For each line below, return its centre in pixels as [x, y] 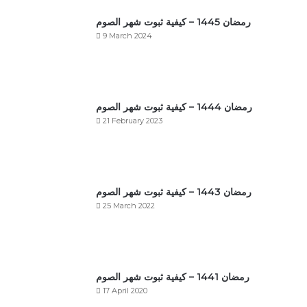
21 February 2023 [133, 121]
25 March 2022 [129, 206]
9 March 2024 [127, 36]
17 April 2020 [125, 291]
